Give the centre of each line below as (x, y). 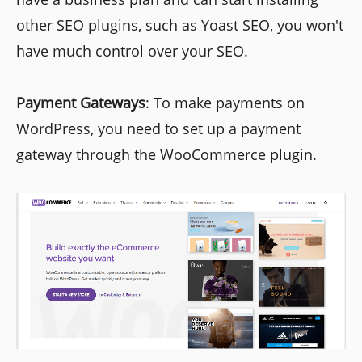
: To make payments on (225, 103)
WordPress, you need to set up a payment (158, 129)
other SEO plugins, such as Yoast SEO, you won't (180, 25)
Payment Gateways (81, 103)
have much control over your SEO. (132, 51)
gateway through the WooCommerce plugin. (166, 155)
